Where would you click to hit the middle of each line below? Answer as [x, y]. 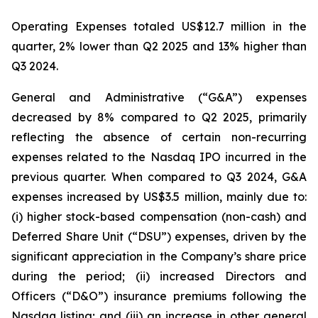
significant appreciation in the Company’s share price [159, 256]
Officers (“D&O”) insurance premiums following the [159, 296]
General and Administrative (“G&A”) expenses [159, 97]
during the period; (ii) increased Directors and [159, 276]
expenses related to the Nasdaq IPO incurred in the [159, 157]
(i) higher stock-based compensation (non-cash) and [159, 216]
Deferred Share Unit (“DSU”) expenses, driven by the [159, 236]
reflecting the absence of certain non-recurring [159, 137]
